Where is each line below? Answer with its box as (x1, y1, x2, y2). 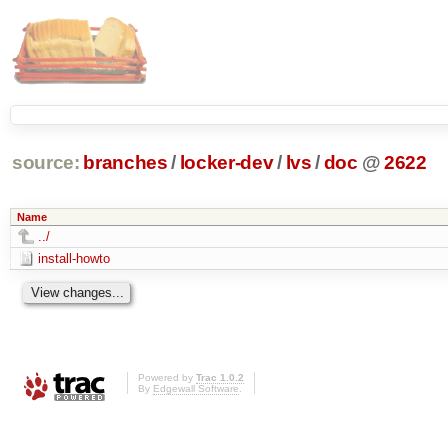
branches (83, 152, 168, 174)
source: (11, 152, 80, 174)
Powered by (138, 372, 196, 384)
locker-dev (179, 152, 274, 174)
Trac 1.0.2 (196, 372, 244, 384)
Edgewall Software (153, 383, 239, 395)
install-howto (37, 250, 110, 266)
